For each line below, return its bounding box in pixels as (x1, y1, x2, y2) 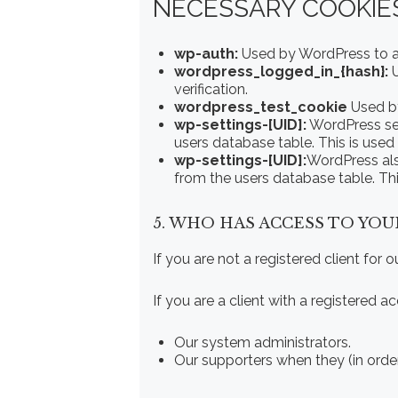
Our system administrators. (174, 333, 351, 351)
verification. (174, 80, 248, 98)
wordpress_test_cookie (174, 98, 347, 115)
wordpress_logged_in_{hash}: (174, 62, 388, 80)
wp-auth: (174, 44, 238, 62)
